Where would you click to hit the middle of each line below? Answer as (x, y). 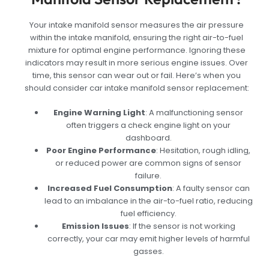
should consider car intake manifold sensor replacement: (137, 88)
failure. (149, 175)
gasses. (148, 251)
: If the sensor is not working (182, 226)
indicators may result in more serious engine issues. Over (137, 63)
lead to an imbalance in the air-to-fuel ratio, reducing (148, 201)
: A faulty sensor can (211, 188)
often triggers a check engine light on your (149, 125)
